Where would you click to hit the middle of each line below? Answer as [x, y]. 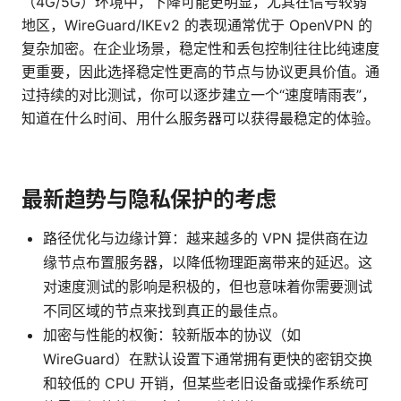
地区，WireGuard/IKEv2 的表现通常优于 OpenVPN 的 [197, 26]
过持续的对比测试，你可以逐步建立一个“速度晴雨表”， [199, 95]
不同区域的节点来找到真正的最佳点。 [165, 311]
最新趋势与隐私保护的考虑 [149, 200]
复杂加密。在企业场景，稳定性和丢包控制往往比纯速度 [200, 49]
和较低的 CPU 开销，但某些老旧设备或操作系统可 [206, 384]
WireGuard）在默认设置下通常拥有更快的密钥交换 [208, 359]
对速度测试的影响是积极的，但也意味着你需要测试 [208, 287]
